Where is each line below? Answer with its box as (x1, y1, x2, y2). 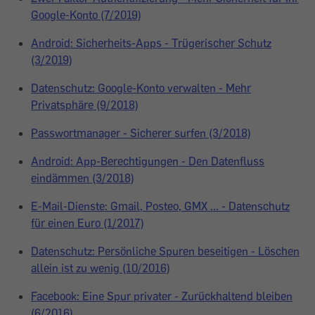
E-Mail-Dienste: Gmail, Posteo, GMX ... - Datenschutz (31, 199, 290, 213)
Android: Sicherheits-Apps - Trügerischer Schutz (31, 36, 271, 50)
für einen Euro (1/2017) (31, 216, 144, 230)
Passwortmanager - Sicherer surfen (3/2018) (31, 126, 251, 140)
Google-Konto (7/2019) (31, 8, 141, 22)
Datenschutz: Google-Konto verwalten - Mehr (31, 81, 251, 95)
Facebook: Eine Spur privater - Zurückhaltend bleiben (31, 289, 292, 303)
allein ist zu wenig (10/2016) (31, 261, 170, 275)
